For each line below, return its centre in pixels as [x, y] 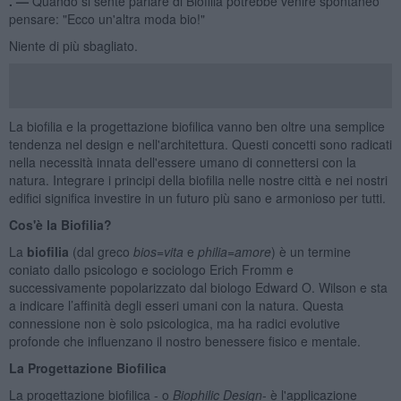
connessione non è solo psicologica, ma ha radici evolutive [174, 323]
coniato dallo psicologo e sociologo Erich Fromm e [151, 269]
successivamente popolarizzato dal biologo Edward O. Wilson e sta [198, 287]
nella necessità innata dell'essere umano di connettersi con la [182, 162]
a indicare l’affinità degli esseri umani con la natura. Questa [176, 305]
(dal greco [101, 251]
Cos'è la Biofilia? [60, 224]
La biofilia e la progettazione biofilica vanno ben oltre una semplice [196, 126]
